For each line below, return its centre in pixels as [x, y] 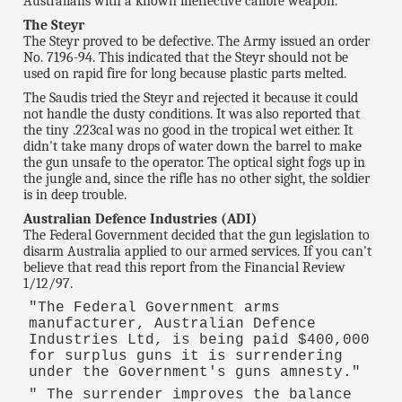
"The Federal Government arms [154, 307]
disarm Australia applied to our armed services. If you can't [198, 251]
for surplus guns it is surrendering [185, 356]
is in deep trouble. [75, 194]
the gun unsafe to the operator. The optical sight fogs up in [195, 162]
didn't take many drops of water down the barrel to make [193, 146]
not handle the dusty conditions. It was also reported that [192, 114]
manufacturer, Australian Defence [172, 323]
